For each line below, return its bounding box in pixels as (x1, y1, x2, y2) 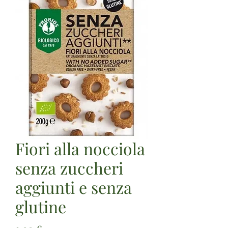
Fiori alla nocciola (15, 137, 145, 159)
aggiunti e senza (15, 176, 132, 198)
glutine (15, 195, 66, 217)
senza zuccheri (15, 156, 123, 179)
